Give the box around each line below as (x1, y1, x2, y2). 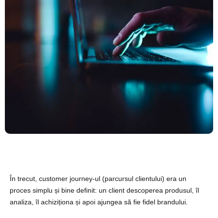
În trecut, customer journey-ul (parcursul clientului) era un (10, 174, 186, 182)
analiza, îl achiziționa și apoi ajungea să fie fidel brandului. (10, 198, 190, 206)
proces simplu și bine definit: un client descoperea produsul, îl (10, 186, 199, 194)
